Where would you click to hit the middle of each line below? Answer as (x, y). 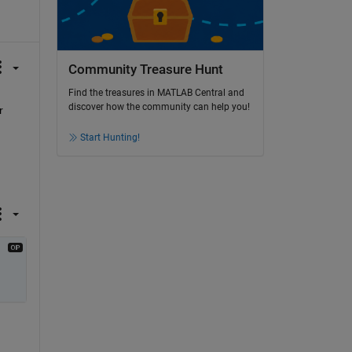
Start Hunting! (110, 138)
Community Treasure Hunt (145, 69)
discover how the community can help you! (159, 107)
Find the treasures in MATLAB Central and (156, 93)
